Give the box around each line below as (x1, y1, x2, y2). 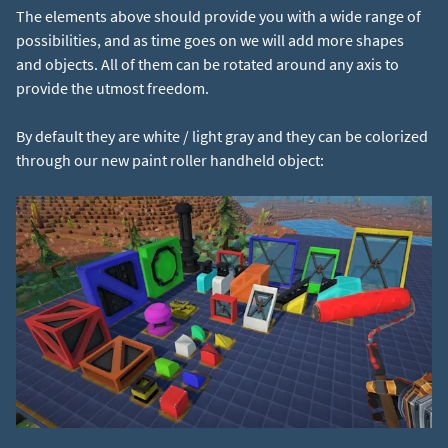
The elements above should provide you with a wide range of (16, 5, 421, 26)
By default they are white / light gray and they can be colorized (16, 125, 428, 146)
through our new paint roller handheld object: (16, 149, 324, 170)
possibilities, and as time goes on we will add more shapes (16, 29, 404, 50)
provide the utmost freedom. (16, 77, 209, 98)
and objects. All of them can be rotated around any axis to (16, 53, 399, 74)
